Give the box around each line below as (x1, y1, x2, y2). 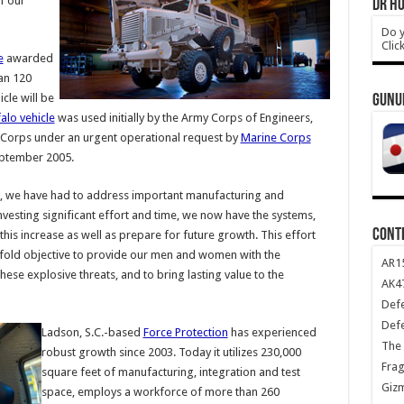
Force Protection (142, 326, 228, 339)
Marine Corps (240, 131, 311, 144)
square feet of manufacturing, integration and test (41, 365, 300, 379)
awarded (3, 51, 53, 65)
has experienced (227, 326, 317, 339)
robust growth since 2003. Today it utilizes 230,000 (41, 345, 301, 359)
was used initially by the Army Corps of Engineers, (54, 111, 313, 124)
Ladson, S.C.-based (41, 326, 143, 339)
